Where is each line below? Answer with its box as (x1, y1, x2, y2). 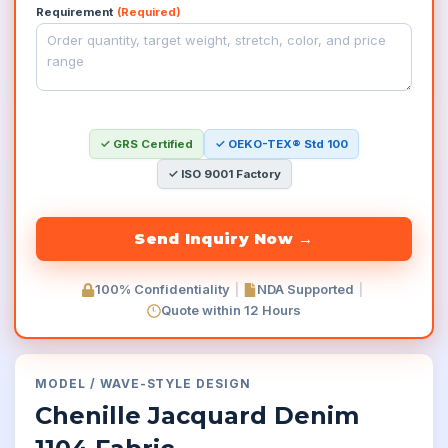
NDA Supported (257, 281, 354, 297)
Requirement (36, 5, 113, 19)
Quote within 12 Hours (161, 302, 301, 318)
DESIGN (196, 376, 252, 391)
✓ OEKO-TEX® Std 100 (215, 137, 348, 151)
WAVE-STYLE (99, 376, 193, 391)
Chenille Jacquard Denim (35, 401, 359, 430)
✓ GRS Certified (100, 137, 193, 151)
